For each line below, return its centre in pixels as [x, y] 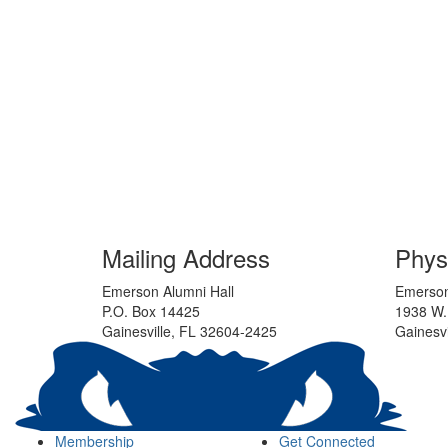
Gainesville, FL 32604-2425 [189, 331]
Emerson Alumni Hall [172, 291]
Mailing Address [186, 257]
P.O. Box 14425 [155, 311]
